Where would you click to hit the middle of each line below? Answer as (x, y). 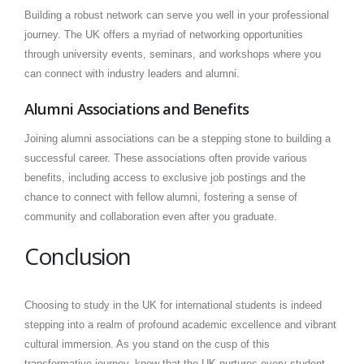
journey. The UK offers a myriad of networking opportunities (164, 35)
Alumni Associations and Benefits (137, 109)
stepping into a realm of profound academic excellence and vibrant (180, 325)
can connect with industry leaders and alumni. (132, 74)
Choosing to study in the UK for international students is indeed (173, 305)
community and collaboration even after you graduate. (151, 217)
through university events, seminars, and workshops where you (173, 54)
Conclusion (78, 256)
